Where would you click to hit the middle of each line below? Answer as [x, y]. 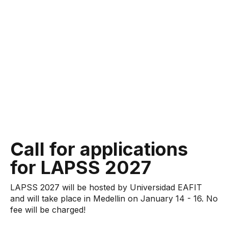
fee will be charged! [49, 210]
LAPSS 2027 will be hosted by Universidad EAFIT [106, 187]
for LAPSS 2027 [83, 167]
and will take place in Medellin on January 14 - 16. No [114, 198]
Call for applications [99, 149]
